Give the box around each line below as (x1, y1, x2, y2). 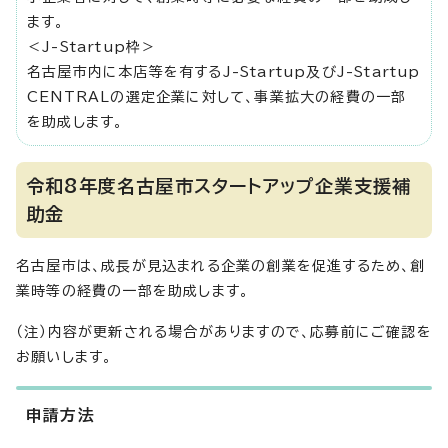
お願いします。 (16, 350, 113, 364)
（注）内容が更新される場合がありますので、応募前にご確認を (16, 325, 432, 339)
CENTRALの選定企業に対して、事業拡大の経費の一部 (27, 90, 407, 104)
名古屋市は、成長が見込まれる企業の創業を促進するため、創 (16, 259, 426, 273)
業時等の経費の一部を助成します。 (16, 284, 250, 298)
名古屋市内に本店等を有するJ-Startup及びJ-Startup (27, 65, 421, 79)
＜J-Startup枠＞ (27, 40, 157, 54)
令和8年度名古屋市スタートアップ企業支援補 (26, 177, 412, 195)
